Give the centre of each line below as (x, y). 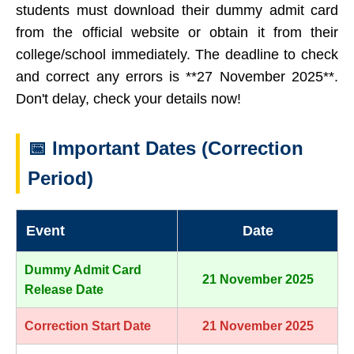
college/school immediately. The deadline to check (177, 54)
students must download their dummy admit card (177, 10)
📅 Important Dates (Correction (166, 148)
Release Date (64, 289)
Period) (60, 178)
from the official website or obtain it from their (177, 32)
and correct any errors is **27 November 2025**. (177, 76)
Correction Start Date (88, 326)
